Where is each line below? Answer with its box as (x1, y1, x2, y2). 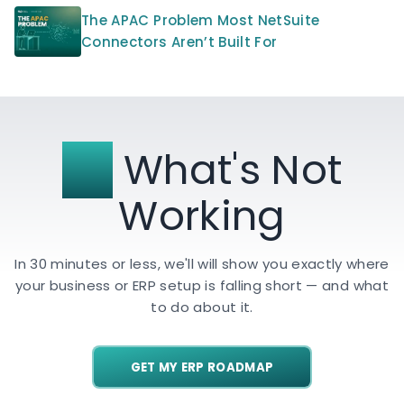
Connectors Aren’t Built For (81, 32, 278, 52)
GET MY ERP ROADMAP (130, 358, 274, 376)
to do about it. (151, 298, 253, 317)
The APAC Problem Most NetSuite (81, 11, 320, 31)
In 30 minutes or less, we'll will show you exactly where (14, 254, 390, 274)
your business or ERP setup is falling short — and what (15, 276, 389, 296)
